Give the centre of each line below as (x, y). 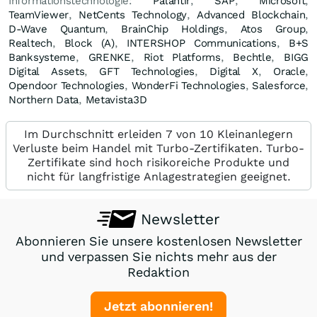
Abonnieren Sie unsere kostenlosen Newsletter (158, 241)
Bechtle (252, 57)
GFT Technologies (147, 71)
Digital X (234, 71)
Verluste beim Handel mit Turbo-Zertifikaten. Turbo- (158, 148)
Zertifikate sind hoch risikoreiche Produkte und (158, 162)
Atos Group (273, 29)
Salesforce (279, 85)
